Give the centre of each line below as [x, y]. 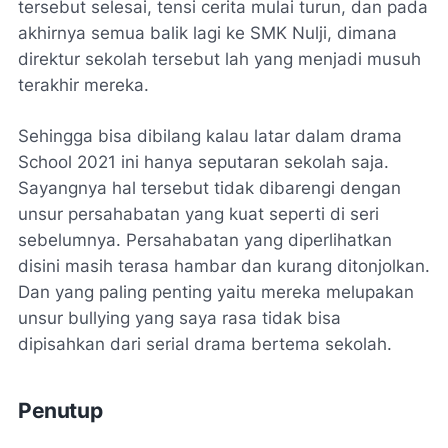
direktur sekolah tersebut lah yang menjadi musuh [219, 59]
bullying [99, 318]
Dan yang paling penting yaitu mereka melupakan [216, 292]
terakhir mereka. [86, 85]
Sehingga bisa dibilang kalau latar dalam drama [210, 136]
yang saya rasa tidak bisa [235, 318]
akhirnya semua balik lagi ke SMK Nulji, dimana [207, 33]
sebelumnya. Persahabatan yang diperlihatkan [205, 240]
